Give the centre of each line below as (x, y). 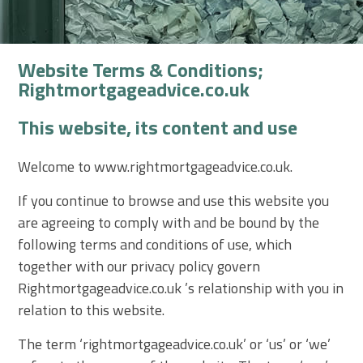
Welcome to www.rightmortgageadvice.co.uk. (156, 166)
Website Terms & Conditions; (141, 70)
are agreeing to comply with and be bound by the (169, 222)
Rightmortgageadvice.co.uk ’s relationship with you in (181, 288)
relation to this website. (92, 310)
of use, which (250, 244)
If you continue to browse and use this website (163, 200)
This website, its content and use (158, 127)
